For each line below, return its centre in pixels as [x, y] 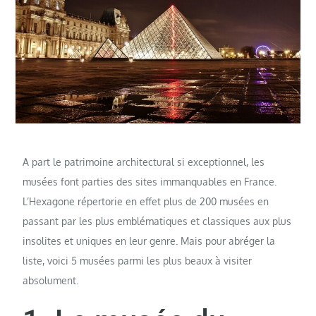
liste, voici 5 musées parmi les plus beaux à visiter [138, 261]
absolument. [51, 281]
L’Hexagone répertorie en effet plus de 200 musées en [146, 202]
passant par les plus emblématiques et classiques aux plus [157, 221]
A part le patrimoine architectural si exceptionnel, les [144, 162]
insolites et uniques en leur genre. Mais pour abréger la [149, 241]
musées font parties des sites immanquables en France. [150, 182]
